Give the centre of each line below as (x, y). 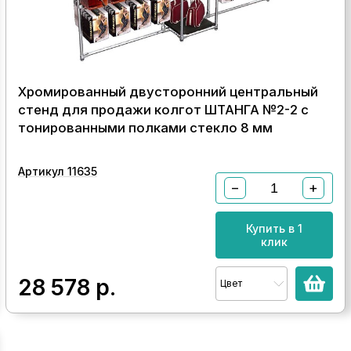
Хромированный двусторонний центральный (168, 92)
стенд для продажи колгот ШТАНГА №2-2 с (163, 110)
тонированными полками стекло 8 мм (145, 128)
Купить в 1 (275, 228)
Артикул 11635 (57, 171)
